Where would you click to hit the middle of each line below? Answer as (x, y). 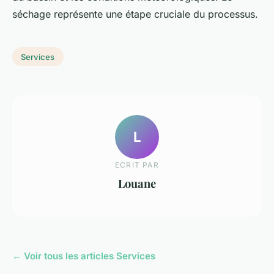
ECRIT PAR (137, 165)
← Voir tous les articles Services (84, 256)
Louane (137, 183)
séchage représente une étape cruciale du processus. (135, 14)
